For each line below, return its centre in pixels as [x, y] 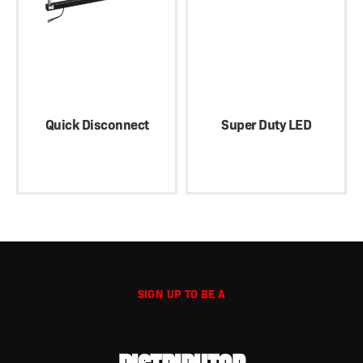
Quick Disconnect [97, 125]
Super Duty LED [266, 125]
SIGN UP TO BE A [181, 294]
